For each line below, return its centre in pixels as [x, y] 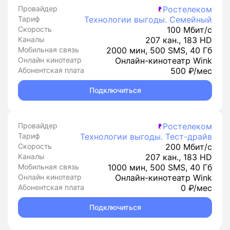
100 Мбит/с [189, 30]
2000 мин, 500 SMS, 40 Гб [159, 50]
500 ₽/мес [191, 71]
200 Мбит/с [189, 147]
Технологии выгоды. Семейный [148, 20]
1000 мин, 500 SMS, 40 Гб [160, 167]
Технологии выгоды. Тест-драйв [146, 137]
